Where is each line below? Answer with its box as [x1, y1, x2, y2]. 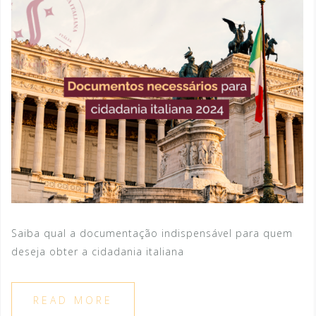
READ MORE [33, 293, 113, 307]
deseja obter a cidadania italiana [11, 244, 184, 258]
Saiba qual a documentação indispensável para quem [11, 226, 293, 240]
